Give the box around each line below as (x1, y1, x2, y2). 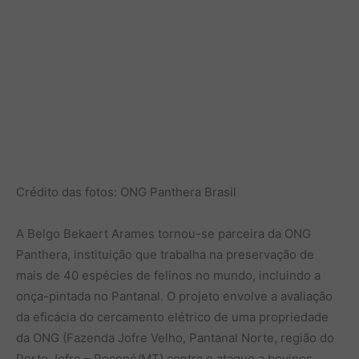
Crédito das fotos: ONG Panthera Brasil (16, 184, 236, 200)
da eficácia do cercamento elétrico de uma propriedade (16, 309, 329, 325)
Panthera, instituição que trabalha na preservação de (16, 247, 314, 262)
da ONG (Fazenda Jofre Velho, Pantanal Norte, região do (16, 330, 334, 345)
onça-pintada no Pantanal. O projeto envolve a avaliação (16, 288, 333, 304)
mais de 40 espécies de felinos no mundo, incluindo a (16, 268, 321, 283)
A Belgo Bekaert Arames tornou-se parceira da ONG (16, 226, 311, 241)
